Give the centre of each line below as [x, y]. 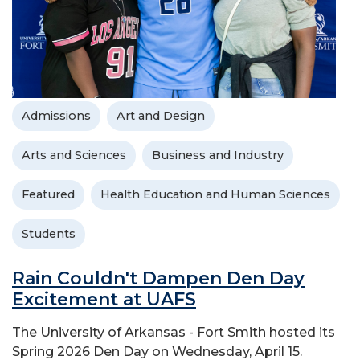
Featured [48, 195]
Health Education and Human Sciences [215, 195]
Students [49, 234]
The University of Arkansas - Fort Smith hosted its [174, 333]
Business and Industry [218, 155]
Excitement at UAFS [104, 300]
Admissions [56, 116]
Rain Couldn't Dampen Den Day [158, 279]
